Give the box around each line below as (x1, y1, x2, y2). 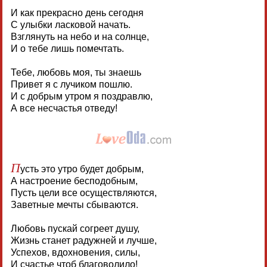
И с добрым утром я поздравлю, (10, 91, 153, 102)
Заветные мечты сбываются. (10, 200, 138, 210)
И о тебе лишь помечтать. (10, 44, 124, 54)
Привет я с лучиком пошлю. (10, 79, 132, 90)
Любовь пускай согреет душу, (10, 223, 139, 234)
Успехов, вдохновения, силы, (10, 247, 140, 258)
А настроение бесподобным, (10, 176, 138, 187)
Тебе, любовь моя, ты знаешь (10, 67, 141, 78)
